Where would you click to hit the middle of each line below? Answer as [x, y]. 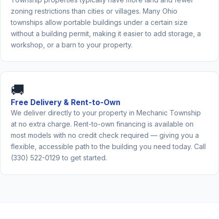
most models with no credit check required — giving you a [105, 135]
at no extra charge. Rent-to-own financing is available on [102, 124]
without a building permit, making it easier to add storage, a [106, 34]
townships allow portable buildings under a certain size [99, 22]
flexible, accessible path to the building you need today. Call [108, 147]
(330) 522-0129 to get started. [59, 158]
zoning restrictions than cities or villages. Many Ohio [94, 11]
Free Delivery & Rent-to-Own [65, 103]
